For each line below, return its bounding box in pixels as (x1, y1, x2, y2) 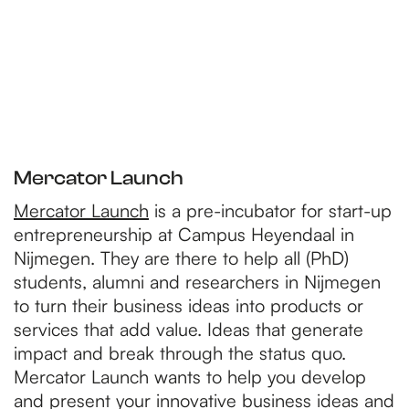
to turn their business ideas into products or (14, 294, 363, 317)
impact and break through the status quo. (14, 341, 346, 364)
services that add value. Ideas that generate (14, 318, 363, 341)
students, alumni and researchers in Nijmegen (14, 270, 381, 293)
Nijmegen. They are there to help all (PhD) (14, 246, 349, 269)
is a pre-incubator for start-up (149, 199, 392, 222)
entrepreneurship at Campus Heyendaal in (14, 223, 354, 246)
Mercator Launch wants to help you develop (14, 365, 366, 388)
